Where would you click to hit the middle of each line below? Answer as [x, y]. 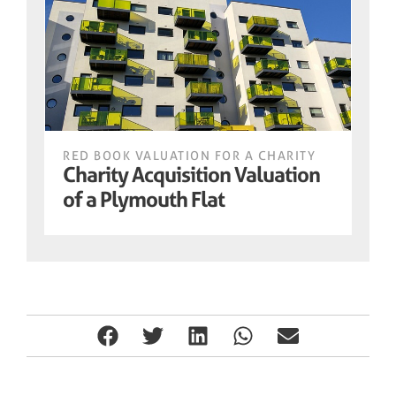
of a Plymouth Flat [144, 199]
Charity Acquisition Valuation [191, 174]
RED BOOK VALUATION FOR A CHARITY [189, 155]
